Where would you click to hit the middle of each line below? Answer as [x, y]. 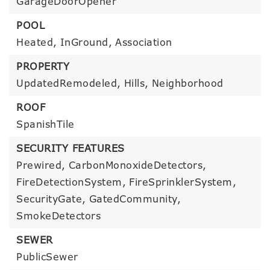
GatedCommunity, [135, 199]
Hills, [136, 83]
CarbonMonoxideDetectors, [137, 165]
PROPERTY [43, 67]
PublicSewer [47, 257]
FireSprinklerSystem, [183, 182]
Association [144, 42]
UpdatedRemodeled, [69, 83]
